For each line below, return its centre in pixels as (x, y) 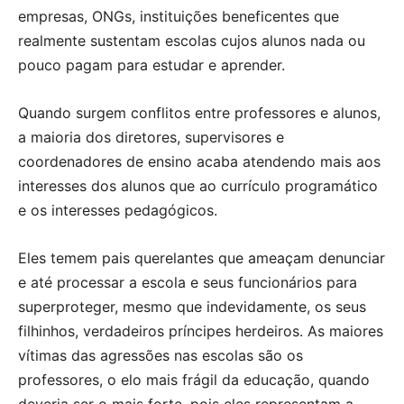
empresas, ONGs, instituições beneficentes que (179, 16)
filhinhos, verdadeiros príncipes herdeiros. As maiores (201, 331)
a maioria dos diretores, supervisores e (151, 137)
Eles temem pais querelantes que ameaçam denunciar (202, 257)
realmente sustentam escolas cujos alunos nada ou (192, 40)
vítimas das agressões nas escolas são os (161, 355)
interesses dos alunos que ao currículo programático (198, 185)
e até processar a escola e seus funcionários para (188, 282)
